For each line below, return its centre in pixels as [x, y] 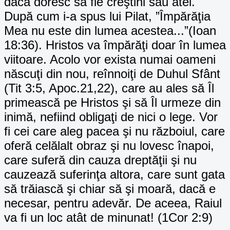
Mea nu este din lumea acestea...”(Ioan [110, 30]
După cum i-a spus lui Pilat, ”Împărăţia [107, 16]
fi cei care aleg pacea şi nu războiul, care [114, 131]
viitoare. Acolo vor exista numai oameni [110, 59]
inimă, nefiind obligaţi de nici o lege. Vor [111, 117]
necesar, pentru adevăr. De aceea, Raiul [113, 203]
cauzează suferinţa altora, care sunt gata [114, 174]
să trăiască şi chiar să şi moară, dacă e [110, 188]
